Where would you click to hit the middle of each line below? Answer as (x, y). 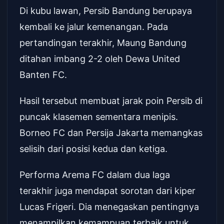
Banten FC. (43, 75)
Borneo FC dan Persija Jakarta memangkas (111, 133)
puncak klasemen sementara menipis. (99, 117)
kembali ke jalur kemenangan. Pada (94, 27)
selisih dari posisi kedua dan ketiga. (93, 149)
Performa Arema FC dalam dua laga (95, 175)
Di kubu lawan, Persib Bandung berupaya (106, 11)
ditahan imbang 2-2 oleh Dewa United (100, 59)
